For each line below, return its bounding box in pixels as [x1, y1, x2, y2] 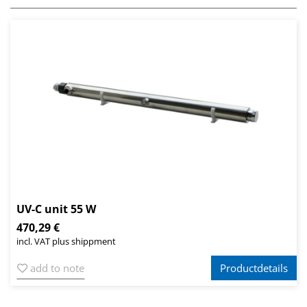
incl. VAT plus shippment [16, 235, 116, 248]
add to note [27, 261, 84, 275]
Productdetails [220, 261, 288, 275]
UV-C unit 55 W [16, 201, 96, 217]
